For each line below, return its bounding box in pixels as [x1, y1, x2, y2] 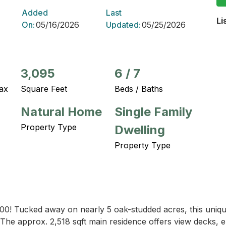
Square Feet [21, 84, 67, 94]
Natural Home [21, 104, 102, 119]
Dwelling [115, 123, 165, 137]
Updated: [105, 20, 141, 30]
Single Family [115, 104, 192, 119]
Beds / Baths [115, 84, 163, 94]
